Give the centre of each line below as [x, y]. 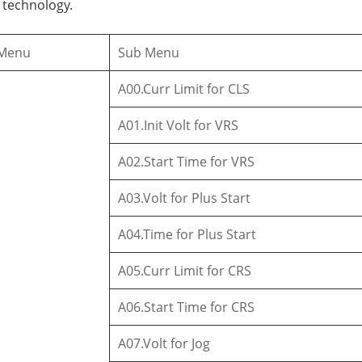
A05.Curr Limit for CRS [185, 270]
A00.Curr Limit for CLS [184, 88]
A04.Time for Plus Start [187, 234]
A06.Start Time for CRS [187, 307]
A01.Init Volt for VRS [179, 125]
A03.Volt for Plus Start [185, 198]
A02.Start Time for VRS [187, 161]
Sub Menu [149, 52]
